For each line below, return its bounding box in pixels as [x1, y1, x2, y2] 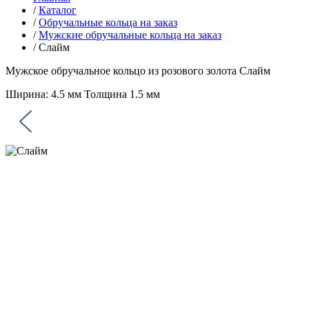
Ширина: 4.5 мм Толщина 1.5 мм [6, 88, 160, 100]
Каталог [39, 4, 77, 16]
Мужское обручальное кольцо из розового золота [6, 65, 237, 77]
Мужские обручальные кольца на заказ [39, 29, 221, 41]
